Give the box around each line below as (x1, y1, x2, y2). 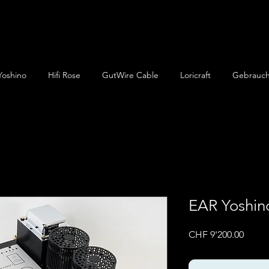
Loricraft (180, 70, 211, 80)
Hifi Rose (48, 70, 80, 80)
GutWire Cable (102, 70, 159, 80)
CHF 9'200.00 (189, 229, 244, 241)
